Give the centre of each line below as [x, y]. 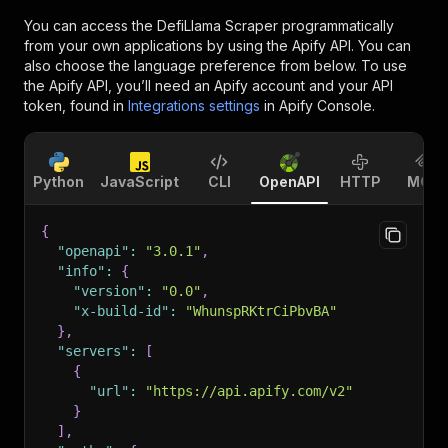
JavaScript [139, 181]
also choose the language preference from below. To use [215, 65]
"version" [109, 291]
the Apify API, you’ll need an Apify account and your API [208, 85]
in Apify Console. [319, 105]
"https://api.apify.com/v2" [249, 391]
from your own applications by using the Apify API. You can [217, 45]
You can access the [90, 25]
